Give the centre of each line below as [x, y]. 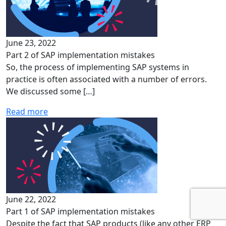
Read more [27, 111]
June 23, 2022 [31, 43]
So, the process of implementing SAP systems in [98, 67]
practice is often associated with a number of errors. [106, 79]
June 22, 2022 [31, 199]
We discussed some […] [50, 91]
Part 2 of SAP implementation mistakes [80, 55]
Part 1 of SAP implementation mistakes [80, 211]
